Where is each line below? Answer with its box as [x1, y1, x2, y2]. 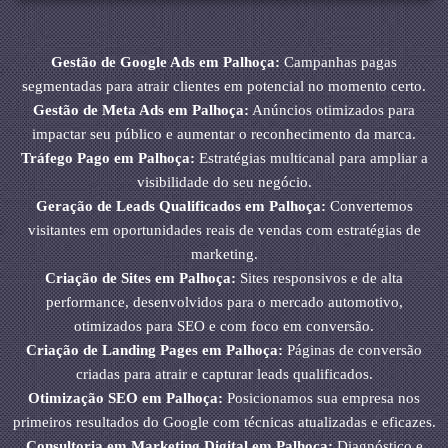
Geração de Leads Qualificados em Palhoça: [35, 198, 326, 215]
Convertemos [325, 198, 413, 215]
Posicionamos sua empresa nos [223, 390, 420, 407]
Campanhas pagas [280, 54, 397, 71]
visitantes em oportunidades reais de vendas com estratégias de [27, 222, 421, 239]
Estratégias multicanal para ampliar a [194, 150, 428, 167]
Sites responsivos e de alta [236, 270, 403, 287]
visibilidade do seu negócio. [136, 174, 312, 191]
